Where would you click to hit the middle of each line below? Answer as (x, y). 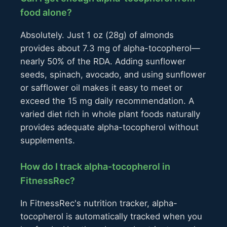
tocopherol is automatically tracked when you (111, 217)
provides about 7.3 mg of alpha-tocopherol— (110, 48)
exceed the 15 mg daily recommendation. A (107, 101)
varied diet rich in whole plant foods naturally (110, 114)
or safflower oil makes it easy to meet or (101, 88)
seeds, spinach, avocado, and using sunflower (113, 75)
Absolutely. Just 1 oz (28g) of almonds (97, 35)
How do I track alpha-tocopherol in (95, 167)
